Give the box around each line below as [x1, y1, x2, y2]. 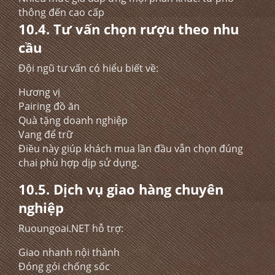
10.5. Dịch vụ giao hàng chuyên [18, 180, 223, 198]
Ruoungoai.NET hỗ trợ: [18, 222, 123, 235]
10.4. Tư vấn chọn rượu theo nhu [18, 20, 239, 38]
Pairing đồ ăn [18, 99, 80, 113]
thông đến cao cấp [18, 6, 104, 19]
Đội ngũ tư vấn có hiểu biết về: [18, 61, 158, 75]
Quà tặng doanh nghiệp [18, 114, 128, 127]
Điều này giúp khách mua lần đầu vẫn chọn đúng [18, 142, 243, 155]
